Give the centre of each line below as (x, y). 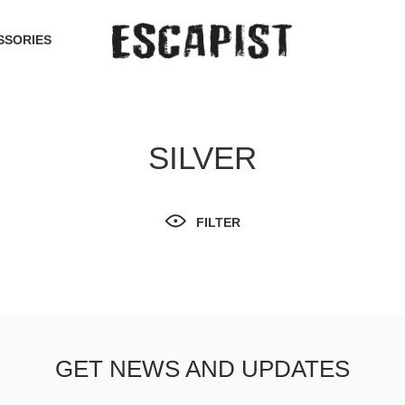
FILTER (218, 222)
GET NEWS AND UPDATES (202, 369)
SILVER (202, 158)
